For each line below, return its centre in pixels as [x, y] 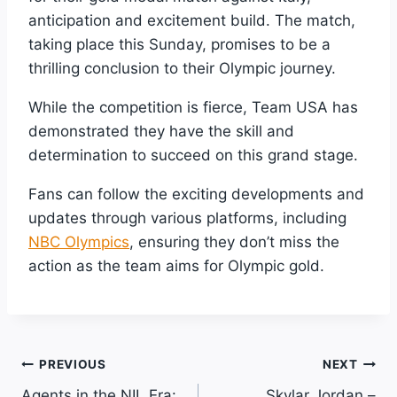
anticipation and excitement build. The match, [192, 20]
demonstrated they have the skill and [161, 131]
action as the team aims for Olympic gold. [176, 265]
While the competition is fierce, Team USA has [193, 107]
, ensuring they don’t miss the [234, 241]
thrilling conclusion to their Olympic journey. [182, 68]
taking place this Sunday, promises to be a [179, 44]
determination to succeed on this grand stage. [193, 155]
